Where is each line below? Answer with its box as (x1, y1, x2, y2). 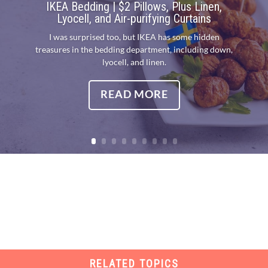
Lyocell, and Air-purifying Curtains (57, 11, 211, 26)
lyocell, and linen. (102, 57, 166, 68)
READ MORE (100, 87, 168, 100)
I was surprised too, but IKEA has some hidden (48, 32, 220, 42)
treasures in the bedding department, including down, (35, 44, 233, 55)
